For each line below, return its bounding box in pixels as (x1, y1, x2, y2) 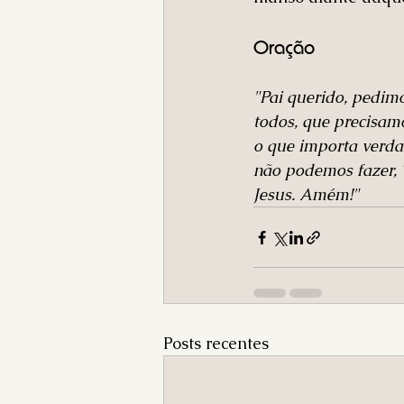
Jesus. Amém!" (253, 184, 359, 205)
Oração (253, 35, 315, 59)
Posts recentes (163, 333, 269, 353)
